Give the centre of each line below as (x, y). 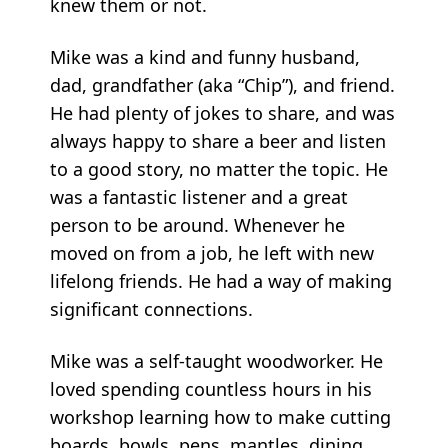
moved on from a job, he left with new (212, 253)
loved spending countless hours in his (211, 389)
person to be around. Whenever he (197, 225)
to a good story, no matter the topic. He (219, 169)
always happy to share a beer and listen (218, 141)
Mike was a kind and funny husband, (205, 57)
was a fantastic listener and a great (199, 197)
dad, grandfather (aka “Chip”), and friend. (222, 85)
